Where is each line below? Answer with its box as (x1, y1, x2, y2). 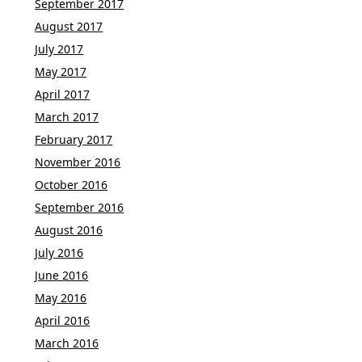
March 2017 (35, 108, 99, 124)
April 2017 (35, 86, 90, 102)
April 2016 (35, 312, 90, 328)
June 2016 (35, 267, 89, 283)
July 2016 (35, 244, 84, 260)
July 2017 (35, 40, 84, 57)
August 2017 (35, 18, 103, 34)
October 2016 (35, 176, 108, 192)
